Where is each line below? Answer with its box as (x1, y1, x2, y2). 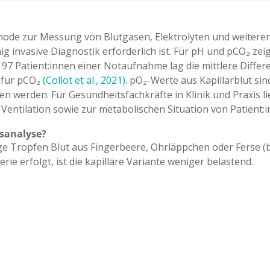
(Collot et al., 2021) (43, 74, 125, 87)
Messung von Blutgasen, (40, 30, 155, 44)
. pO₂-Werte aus (125, 74, 199, 87)
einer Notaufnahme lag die (78, 59, 202, 73)
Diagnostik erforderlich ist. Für (51, 45, 191, 58)
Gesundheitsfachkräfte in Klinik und (69, 88, 233, 102)
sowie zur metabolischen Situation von (53, 102, 230, 116)
